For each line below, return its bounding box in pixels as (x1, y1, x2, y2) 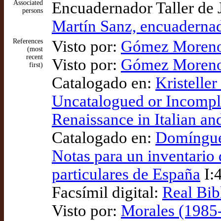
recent (26, 53, 43, 61)
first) (29, 61, 43, 69)
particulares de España (52, 165, 200, 183)
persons (22, 7, 43, 14)
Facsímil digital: (52, 184, 162, 201)
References (13, 37, 43, 45)
